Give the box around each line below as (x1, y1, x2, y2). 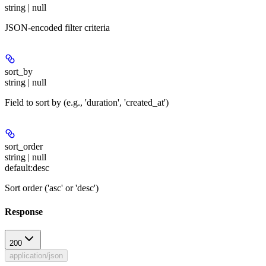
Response (5, 206, 43, 217)
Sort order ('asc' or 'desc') (5, 183, 99, 194)
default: (5, 163, 33, 173)
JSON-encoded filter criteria (5, 23, 110, 33)
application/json (9, 251, 63, 260)
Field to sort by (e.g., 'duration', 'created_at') (5, 97, 169, 108)
